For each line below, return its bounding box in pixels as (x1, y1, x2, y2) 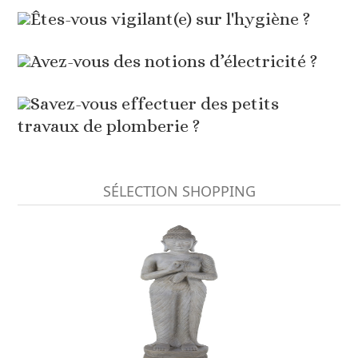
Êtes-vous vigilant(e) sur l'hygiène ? (30, 9, 311, 30)
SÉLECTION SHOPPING (102, 181, 256, 201)
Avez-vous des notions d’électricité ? (30, 51, 318, 72)
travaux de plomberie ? (18, 116, 201, 137)
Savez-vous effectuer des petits (30, 93, 280, 114)
